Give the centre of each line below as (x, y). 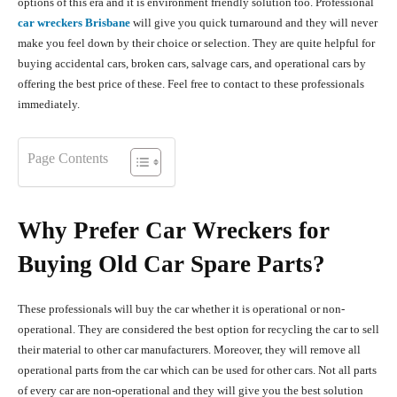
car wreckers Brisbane (74, 23)
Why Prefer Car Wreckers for (174, 231)
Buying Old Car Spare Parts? (171, 265)
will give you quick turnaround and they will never (254, 23)
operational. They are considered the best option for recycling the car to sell (198, 330)
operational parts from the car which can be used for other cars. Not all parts (197, 370)
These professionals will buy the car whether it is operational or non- (181, 309)
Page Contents (68, 159)
